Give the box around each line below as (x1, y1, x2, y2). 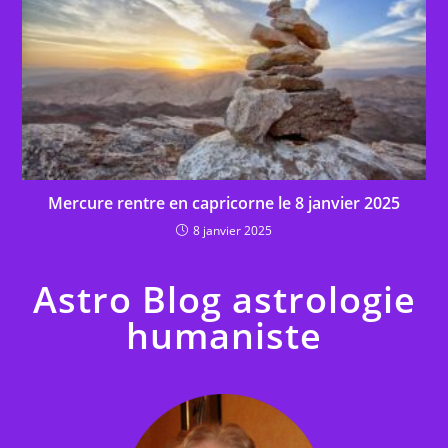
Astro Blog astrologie (32, 275, 416, 325)
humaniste (126, 311, 322, 361)
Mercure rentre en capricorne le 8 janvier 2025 (48, 192, 400, 215)
